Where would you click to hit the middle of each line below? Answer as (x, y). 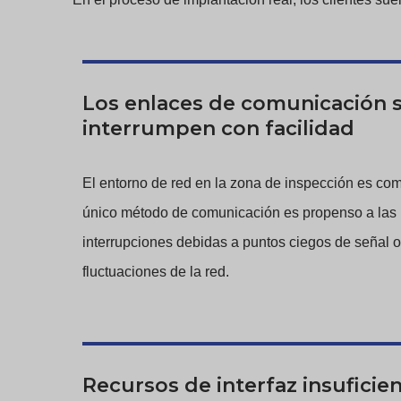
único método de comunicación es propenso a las (239, 213)
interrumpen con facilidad (218, 129)
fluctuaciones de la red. (155, 272)
